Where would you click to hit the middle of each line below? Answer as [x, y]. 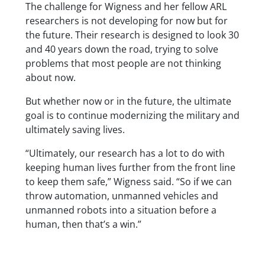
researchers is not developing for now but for [126, 20]
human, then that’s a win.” [83, 224]
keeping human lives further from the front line [130, 167]
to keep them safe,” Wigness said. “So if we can [128, 181]
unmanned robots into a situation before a [121, 210]
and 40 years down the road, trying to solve [122, 49]
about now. [50, 77]
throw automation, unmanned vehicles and [122, 195]
